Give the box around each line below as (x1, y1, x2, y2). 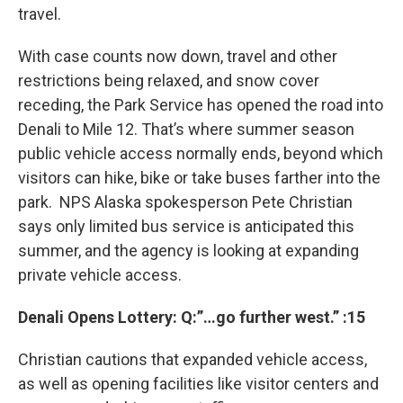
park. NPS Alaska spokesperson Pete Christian (18, 193, 353, 211)
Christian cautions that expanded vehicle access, (18, 350, 367, 369)
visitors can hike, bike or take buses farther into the (18, 168, 381, 187)
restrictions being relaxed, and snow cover (18, 71, 319, 90)
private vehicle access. (18, 265, 182, 284)
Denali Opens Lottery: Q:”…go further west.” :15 (18, 308, 365, 327)
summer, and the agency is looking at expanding (18, 241, 359, 260)
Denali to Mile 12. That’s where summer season (18, 120, 354, 139)
